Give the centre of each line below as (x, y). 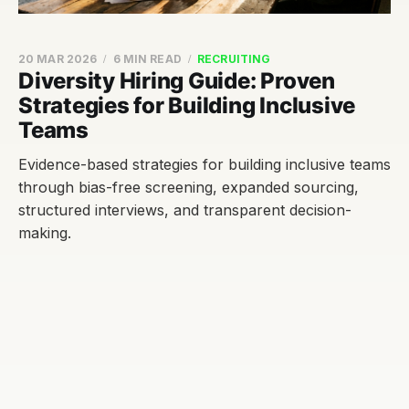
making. (45, 233)
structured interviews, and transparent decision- (185, 210)
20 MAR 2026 (58, 59)
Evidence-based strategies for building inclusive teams (204, 164)
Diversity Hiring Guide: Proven (177, 81)
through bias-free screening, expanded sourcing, (189, 187)
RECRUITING (234, 59)
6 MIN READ (147, 59)
